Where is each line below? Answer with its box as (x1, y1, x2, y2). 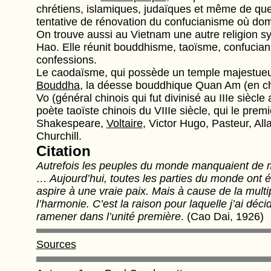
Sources (36, 238, 76, 250)
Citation (36, 143, 91, 159)
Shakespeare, (36, 117, 106, 129)
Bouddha (36, 79, 80, 91)
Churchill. (36, 130, 82, 142)
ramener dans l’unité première (36, 211, 181, 223)
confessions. (36, 54, 97, 66)
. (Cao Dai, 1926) (180, 211, 264, 223)
